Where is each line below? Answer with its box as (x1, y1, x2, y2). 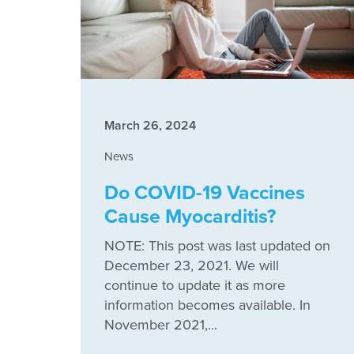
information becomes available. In (104, 295, 311, 315)
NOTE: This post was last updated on (104, 235, 330, 256)
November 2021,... (104, 314, 217, 335)
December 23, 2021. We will (104, 255, 279, 276)
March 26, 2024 (104, 116, 196, 134)
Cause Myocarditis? (104, 201, 276, 231)
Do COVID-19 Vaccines (104, 178, 305, 207)
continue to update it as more (104, 275, 285, 296)
